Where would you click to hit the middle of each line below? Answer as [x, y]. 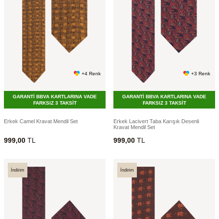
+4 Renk [91, 73]
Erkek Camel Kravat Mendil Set [41, 121]
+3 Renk [201, 73]
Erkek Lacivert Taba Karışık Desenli [156, 121]
